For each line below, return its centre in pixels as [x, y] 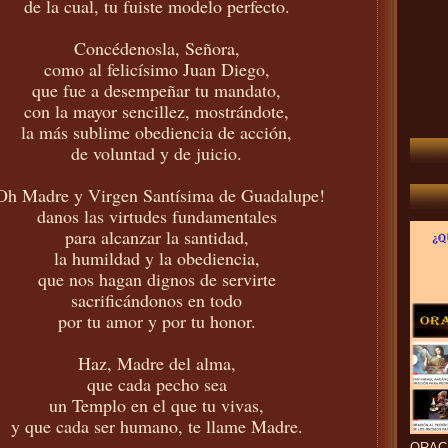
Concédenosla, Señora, [156, 47]
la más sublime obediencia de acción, [156, 131]
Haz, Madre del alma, [156, 362]
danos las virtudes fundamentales [156, 215]
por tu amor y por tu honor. [156, 320]
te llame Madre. [245, 425]
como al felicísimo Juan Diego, [156, 68]
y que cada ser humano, [99, 425]
